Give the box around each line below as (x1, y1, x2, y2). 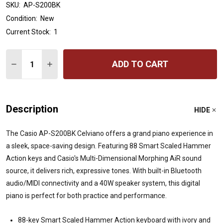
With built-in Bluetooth (132, 167, 202, 175)
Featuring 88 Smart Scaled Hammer (98, 142, 211, 150)
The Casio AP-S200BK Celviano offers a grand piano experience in (6, 129, 213, 138)
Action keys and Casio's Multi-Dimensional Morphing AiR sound (6, 154, 202, 163)
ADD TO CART (112, 59, 168, 70)
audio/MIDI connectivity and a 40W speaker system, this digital (6, 179, 200, 188)
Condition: (6, 14, 37, 23)
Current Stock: (6, 28, 51, 36)
